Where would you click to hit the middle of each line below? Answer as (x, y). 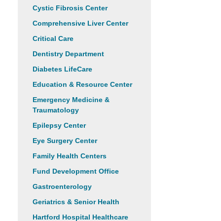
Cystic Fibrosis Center (70, 8)
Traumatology (56, 110)
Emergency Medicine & (71, 100)
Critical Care (53, 38)
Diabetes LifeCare (62, 69)
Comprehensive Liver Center (80, 23)
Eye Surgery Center (65, 141)
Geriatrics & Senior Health (76, 202)
